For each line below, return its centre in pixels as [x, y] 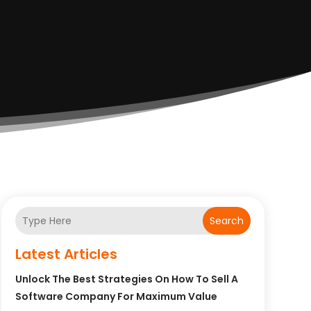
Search [226, 220]
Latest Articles [66, 254]
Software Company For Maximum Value [116, 297]
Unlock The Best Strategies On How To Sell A [126, 279]
